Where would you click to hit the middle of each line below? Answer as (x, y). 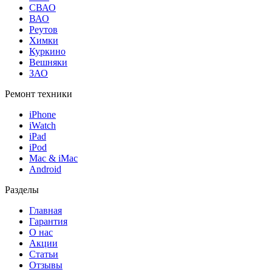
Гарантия (48, 221)
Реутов (43, 29)
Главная (46, 210)
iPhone (42, 114)
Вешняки (48, 62)
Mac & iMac (53, 158)
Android (45, 169)
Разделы (22, 189)
